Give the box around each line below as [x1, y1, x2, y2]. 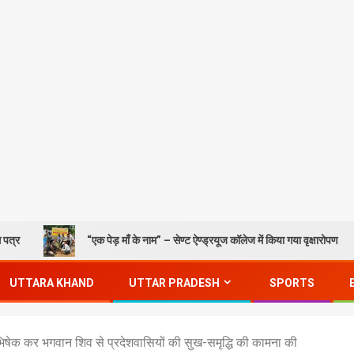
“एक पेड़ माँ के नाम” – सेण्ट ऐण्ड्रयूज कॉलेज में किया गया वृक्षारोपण [39, 234, 291, 247]
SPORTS [269, 277, 314, 289]
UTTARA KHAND [9, 277, 94, 289]
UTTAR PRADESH [129, 277, 220, 289]
